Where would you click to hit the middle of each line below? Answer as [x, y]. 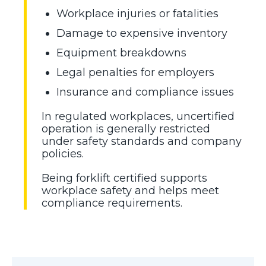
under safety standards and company [142, 141]
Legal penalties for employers [135, 72]
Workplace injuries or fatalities [137, 13]
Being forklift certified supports [124, 178]
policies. [63, 153]
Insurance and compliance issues [145, 92]
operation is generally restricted [126, 129]
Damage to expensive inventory [142, 33]
